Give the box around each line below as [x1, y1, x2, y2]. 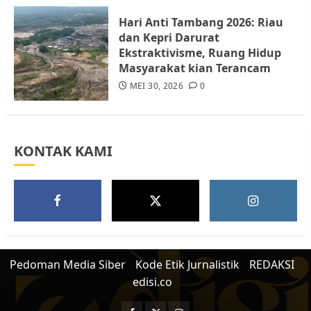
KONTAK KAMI [14, 141, 112, 160]
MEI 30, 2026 [129, 79, 184, 92]
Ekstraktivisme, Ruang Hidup [119, 44, 281, 60]
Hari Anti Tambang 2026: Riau [119, 14, 283, 30]
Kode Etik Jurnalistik [135, 256, 239, 272]
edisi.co [132, 274, 172, 289]
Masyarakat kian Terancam [119, 60, 271, 76]
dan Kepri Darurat [119, 29, 219, 45]
